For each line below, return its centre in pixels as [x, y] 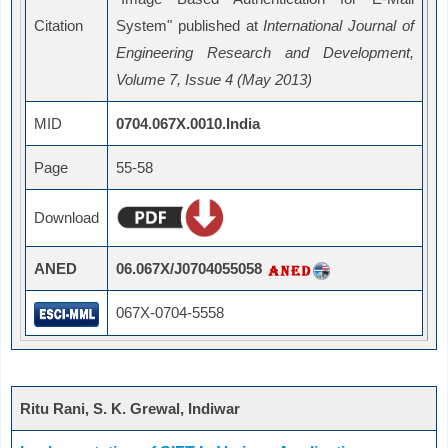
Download [66, 218]
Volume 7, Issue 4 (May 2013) [214, 80]
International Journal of [339, 26]
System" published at [190, 26]
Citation [58, 26]
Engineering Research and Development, [265, 53]
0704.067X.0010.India [188, 124]
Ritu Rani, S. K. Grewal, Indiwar [130, 409]
